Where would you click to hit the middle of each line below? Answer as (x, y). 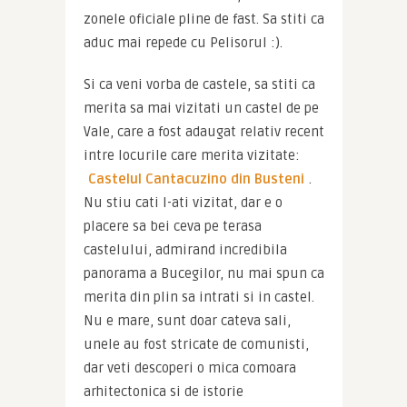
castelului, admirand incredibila (185, 250)
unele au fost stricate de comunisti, (196, 345)
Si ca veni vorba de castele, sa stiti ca (199, 85)
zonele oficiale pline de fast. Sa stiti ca (203, 20)
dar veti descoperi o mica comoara (189, 368)
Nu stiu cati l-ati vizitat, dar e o (183, 203)
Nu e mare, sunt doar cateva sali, (187, 321)
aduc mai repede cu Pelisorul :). (183, 43)
